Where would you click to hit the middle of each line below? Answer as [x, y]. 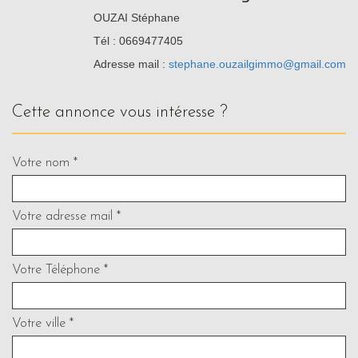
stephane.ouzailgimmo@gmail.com [257, 64]
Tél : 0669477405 [138, 40]
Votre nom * [45, 162]
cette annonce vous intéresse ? [125, 112]
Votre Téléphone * [60, 269]
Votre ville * [43, 323]
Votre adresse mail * [66, 216]
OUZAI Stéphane [137, 17]
